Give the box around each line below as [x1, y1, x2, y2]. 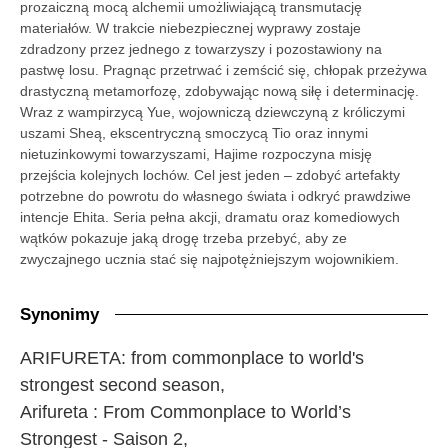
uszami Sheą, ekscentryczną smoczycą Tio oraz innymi [20, 124, 368, 141]
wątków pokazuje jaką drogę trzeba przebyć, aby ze [20, 229, 347, 246]
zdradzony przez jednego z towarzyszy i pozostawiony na [20, 40, 382, 57]
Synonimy [20, 305, 99, 325]
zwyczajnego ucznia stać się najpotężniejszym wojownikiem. [20, 250, 399, 267]
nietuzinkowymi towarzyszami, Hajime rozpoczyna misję [20, 145, 372, 162]
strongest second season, [20, 375, 225, 396]
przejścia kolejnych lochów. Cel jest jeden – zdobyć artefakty [20, 166, 400, 183]
